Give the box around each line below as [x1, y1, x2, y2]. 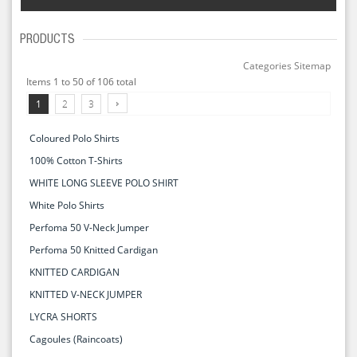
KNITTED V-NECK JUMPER [29, 287, 142, 301]
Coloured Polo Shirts [29, 131, 120, 145]
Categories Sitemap [243, 58, 331, 73]
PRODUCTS [20, 33, 75, 47]
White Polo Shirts [29, 198, 104, 212]
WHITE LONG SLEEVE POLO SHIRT [29, 175, 178, 190]
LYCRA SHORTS [29, 309, 97, 324]
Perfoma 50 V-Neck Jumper [29, 220, 149, 234]
